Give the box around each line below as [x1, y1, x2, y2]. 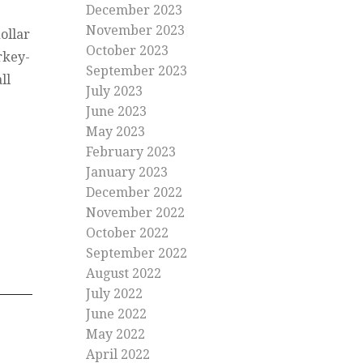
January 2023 [86, 164, 168, 181]
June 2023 [86, 104, 147, 120]
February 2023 [86, 144, 176, 160]
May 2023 [86, 124, 145, 140]
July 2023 [86, 83, 143, 100]
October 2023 [86, 43, 169, 59]
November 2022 [86, 205, 185, 221]
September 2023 [86, 63, 187, 79]
